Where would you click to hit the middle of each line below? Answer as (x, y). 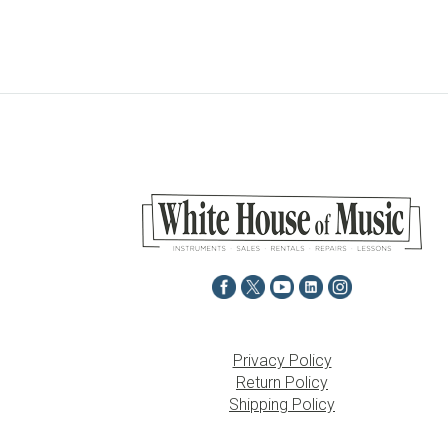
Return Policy (282, 382)
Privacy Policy (282, 360)
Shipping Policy (282, 404)
